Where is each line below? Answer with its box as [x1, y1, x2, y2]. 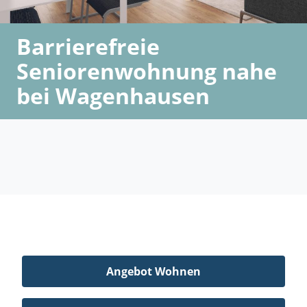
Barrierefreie [16, 32, 160, 62]
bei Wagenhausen [16, 81, 210, 111]
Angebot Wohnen [106, 263, 201, 279]
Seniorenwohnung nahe [16, 56, 277, 86]
